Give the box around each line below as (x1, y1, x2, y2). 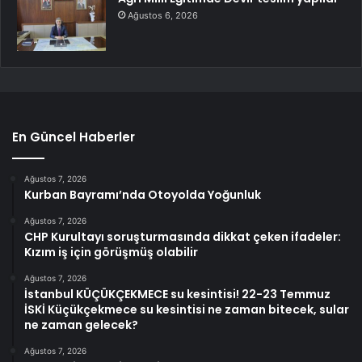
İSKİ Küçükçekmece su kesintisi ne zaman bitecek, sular (24, 301, 349, 318)
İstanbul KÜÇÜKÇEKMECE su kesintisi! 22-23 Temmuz (24, 285, 330, 302)
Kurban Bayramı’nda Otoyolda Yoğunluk (24, 186, 261, 203)
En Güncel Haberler (12, 128, 135, 145)
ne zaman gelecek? (24, 316, 138, 333)
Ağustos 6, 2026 (128, 9, 198, 21)
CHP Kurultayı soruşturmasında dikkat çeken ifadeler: (24, 228, 341, 245)
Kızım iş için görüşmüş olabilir (24, 243, 198, 260)
